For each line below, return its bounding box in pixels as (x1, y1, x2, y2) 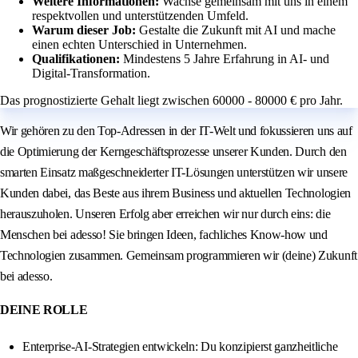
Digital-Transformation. (32, 66, 150, 81)
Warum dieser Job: (32, 23, 139, 38)
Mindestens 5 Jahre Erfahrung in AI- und (123, 52, 329, 66)
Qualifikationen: (32, 52, 123, 66)
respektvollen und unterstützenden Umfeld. (32, 9, 249, 23)
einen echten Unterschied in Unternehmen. (32, 38, 247, 52)
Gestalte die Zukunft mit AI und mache (139, 23, 336, 38)
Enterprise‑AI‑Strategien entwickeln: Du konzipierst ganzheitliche (22, 340, 338, 354)
